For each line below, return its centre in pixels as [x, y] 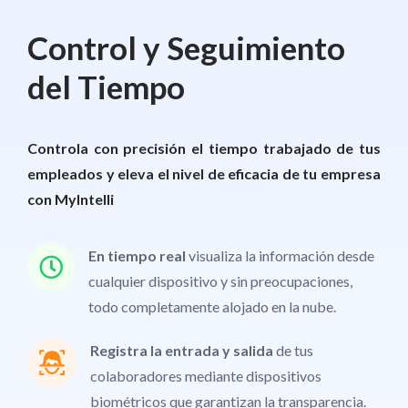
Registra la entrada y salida [183, 351]
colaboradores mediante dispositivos [206, 376]
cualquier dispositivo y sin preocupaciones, [220, 281]
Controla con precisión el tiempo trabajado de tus [204, 148]
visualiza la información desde [280, 256]
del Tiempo [106, 87]
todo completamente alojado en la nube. [212, 307]
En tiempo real [137, 256]
